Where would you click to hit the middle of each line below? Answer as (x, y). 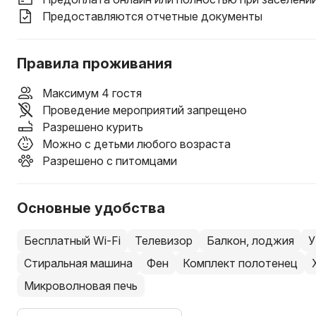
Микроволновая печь (81, 286)
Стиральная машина (78, 263)
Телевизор (164, 241)
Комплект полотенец (240, 263)
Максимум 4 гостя (92, 93)
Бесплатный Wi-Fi (72, 241)
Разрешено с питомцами (110, 161)
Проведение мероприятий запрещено (145, 110)
